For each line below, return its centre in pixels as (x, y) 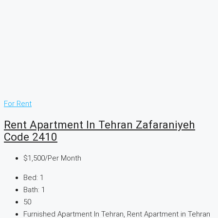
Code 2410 (31, 137)
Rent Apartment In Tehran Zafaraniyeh (100, 125)
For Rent (18, 103)
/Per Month (63, 158)
